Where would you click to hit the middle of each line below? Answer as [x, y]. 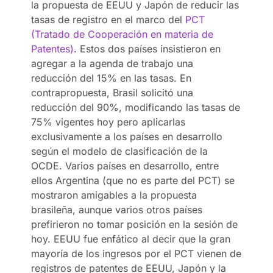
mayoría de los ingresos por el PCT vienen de [136, 253]
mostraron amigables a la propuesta [114, 195]
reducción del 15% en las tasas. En [112, 78]
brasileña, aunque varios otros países [117, 209]
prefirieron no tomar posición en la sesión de [135, 224]
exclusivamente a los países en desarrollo [127, 136]
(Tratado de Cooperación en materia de [122, 34]
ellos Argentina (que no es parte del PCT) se [133, 180]
